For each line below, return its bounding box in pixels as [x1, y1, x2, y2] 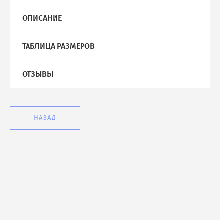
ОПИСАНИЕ [22, 13, 62, 23]
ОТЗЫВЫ [22, 69, 53, 79]
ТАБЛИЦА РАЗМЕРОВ [22, 41, 95, 51]
